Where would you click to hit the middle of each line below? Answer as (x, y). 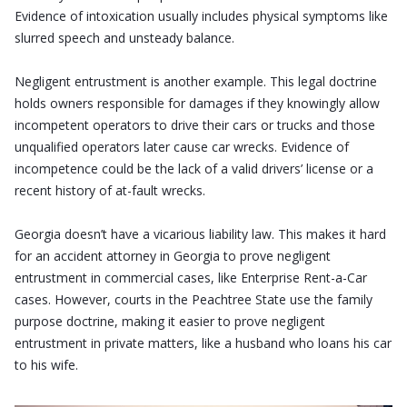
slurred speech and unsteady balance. (124, 37)
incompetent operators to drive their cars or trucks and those (195, 124)
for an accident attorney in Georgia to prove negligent (173, 255)
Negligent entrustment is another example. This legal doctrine (196, 81)
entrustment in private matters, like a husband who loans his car (203, 342)
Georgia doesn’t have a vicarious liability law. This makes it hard (200, 233)
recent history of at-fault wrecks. (110, 190)
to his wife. (46, 364)
